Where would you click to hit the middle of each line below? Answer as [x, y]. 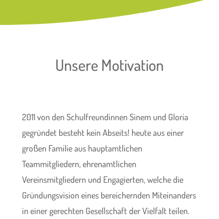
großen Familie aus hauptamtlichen [82, 148]
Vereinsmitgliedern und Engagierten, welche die [102, 180]
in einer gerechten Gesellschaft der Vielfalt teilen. [105, 211]
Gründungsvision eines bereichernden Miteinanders [109, 195]
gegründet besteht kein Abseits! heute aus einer [103, 133]
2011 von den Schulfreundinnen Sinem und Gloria [105, 117]
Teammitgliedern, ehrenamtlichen [79, 164]
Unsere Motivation [109, 65]
